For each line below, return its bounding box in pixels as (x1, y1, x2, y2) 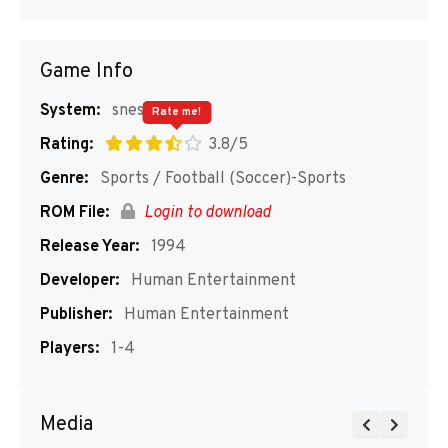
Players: (40, 339, 99, 359)
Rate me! (152, 105, 201, 119)
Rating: (40, 135, 93, 155)
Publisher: (40, 305, 112, 325)
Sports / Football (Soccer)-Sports (96, 169, 346, 189)
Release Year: (40, 237, 139, 257)
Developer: (40, 271, 119, 291)
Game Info (40, 59, 133, 85)
